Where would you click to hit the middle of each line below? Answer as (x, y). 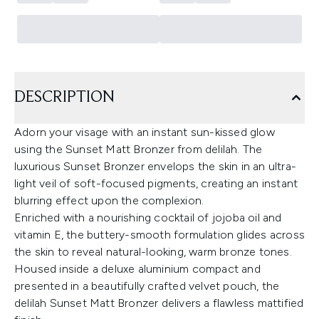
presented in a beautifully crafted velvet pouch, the (147, 286)
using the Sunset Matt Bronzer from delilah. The (138, 149)
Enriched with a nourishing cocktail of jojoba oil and (148, 218)
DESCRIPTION (64, 98)
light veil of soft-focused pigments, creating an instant (156, 183)
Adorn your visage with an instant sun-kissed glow (145, 132)
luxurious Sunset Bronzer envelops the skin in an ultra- (156, 166)
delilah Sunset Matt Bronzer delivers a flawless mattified (159, 303)
